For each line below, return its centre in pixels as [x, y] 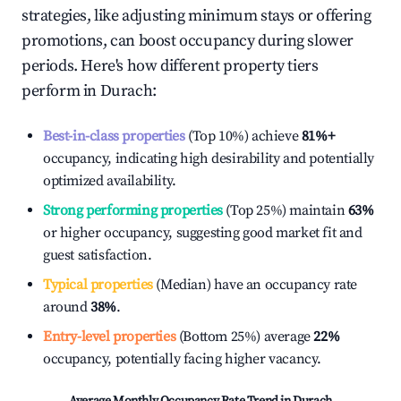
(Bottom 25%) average [243, 337]
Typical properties [98, 285]
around [67, 307]
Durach [126, 91]
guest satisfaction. [98, 255]
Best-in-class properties [114, 136]
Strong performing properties [133, 210]
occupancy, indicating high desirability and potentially [209, 158]
